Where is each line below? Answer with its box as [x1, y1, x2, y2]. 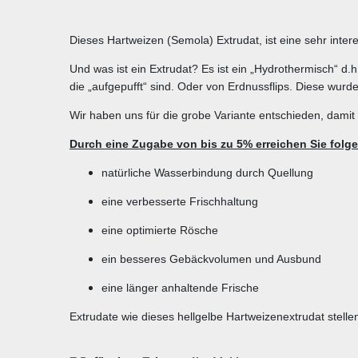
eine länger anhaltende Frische [101, 281, 259, 295]
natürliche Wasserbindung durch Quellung [101, 166, 313, 180]
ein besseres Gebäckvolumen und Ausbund [101, 253, 321, 266]
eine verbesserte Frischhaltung [101, 195, 258, 209]
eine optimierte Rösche [101, 224, 218, 237]
